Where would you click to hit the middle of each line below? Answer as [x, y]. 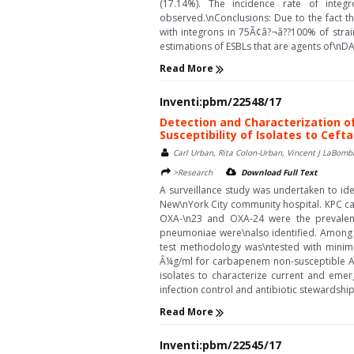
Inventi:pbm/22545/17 [220, 345]
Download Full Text [279, 172]
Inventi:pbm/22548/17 [220, 101]
